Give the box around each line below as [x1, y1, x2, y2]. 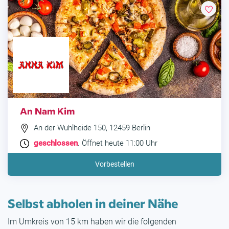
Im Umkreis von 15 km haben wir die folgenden [8, 217, 176, 227]
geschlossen [34, 139, 78, 148]
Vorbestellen [95, 160, 134, 169]
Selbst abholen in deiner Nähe [8, 194, 178, 212]
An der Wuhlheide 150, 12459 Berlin [32, 123, 150, 133]
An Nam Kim [20, 104, 75, 118]
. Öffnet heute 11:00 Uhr [78, 139, 157, 148]
